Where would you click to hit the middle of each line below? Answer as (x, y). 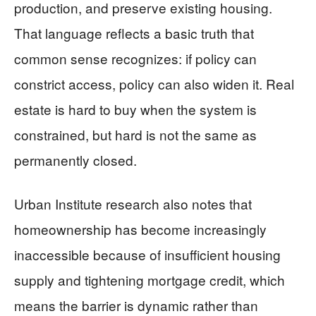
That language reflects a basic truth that (134, 33)
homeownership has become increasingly (140, 229)
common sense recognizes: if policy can (135, 58)
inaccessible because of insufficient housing (147, 254)
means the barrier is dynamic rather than (136, 305)
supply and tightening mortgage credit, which (150, 280)
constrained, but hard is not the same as (135, 134)
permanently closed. (75, 160)
